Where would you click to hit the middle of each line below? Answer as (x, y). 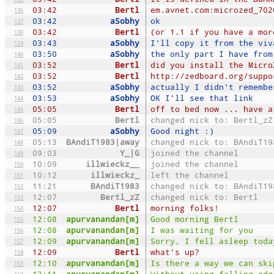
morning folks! (185, 208)
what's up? (175, 252)
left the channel (190, 175)
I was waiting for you (202, 230)
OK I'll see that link (202, 98)
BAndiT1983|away (103, 142)
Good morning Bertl (194, 219)
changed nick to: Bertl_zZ (212, 120)
